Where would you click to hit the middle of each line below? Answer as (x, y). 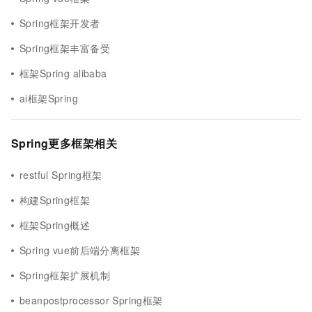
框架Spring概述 (55, 225)
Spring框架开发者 (60, 23)
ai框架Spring (49, 98)
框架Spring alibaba (63, 73)
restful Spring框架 (61, 175)
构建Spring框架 (55, 200)
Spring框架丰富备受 (65, 48)
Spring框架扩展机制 (65, 275)
